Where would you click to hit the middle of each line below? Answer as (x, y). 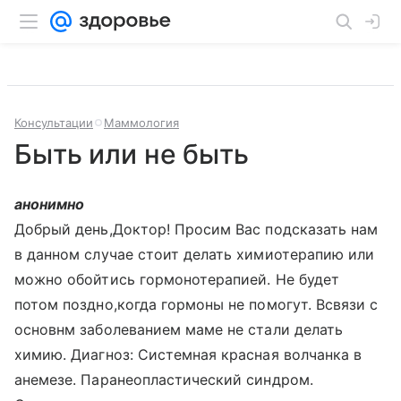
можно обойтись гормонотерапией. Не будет (177, 279)
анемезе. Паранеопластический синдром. (164, 380)
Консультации (54, 123)
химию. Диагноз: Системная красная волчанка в (188, 354)
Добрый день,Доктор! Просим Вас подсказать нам (196, 229)
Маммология (141, 123)
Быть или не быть (132, 154)
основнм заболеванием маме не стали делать (179, 329)
